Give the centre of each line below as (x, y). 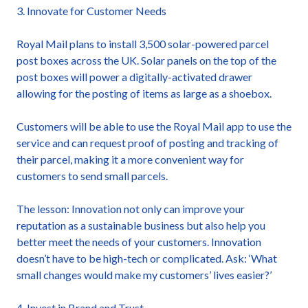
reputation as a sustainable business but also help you (141, 225)
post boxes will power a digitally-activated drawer (134, 77)
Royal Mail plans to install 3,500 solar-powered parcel (143, 44)
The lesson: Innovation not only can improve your (131, 209)
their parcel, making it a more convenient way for (130, 159)
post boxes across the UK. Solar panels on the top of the (146, 60)
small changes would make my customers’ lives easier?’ (144, 275)
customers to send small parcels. (92, 176)
